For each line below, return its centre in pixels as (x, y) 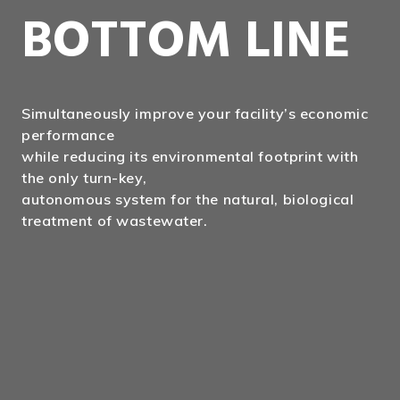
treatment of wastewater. (115, 221)
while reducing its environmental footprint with (190, 156)
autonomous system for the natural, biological (188, 199)
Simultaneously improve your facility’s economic (195, 113)
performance (68, 135)
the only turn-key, (84, 178)
